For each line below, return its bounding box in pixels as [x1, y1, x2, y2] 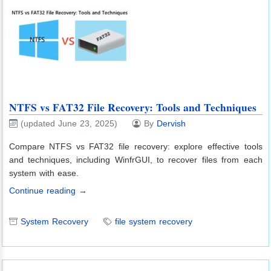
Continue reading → [8, 185, 87, 195]
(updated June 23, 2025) [20, 118, 117, 128]
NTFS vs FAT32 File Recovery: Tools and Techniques [8, 99, 256, 115]
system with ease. [8, 168, 79, 178]
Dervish [156, 118, 186, 128]
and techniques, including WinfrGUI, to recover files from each [8, 154, 263, 165]
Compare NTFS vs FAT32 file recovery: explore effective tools [8, 141, 263, 151]
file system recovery [114, 216, 192, 226]
